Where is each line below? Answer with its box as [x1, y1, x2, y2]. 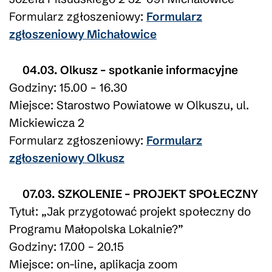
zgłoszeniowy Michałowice [9, 26, 157, 41]
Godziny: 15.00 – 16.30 [9, 80, 127, 95]
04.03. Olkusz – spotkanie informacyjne [22, 62, 238, 77]
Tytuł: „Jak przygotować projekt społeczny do [9, 203, 251, 219]
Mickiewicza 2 [9, 115, 84, 130]
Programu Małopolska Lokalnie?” [9, 221, 183, 236]
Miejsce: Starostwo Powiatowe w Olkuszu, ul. [9, 97, 249, 112]
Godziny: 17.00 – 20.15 [9, 239, 124, 254]
